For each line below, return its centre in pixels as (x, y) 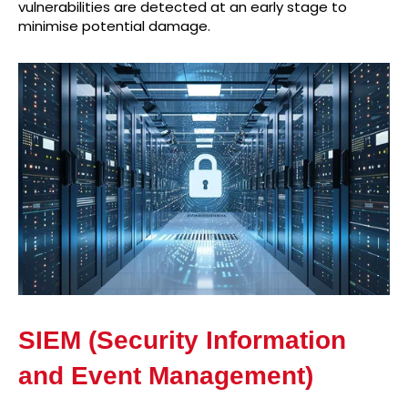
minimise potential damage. (114, 26)
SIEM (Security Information (182, 341)
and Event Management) (166, 376)
